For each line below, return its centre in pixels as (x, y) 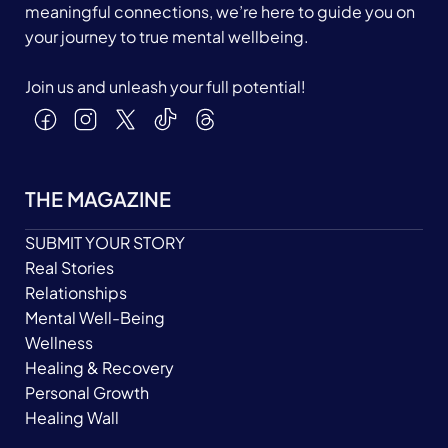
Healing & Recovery (99, 368)
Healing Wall (72, 418)
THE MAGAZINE (98, 199)
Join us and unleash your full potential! (165, 87)
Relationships (76, 293)
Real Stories (69, 268)
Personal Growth (87, 393)
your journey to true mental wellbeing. (167, 37)
